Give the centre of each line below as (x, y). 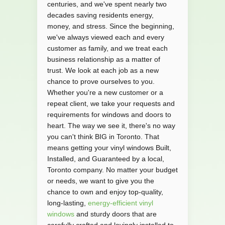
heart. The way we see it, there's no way (111, 126)
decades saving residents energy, (100, 15)
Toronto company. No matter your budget (113, 170)
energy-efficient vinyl (121, 203)
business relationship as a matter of (104, 60)
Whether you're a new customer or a (105, 93)
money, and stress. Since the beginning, (111, 26)
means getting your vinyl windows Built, (109, 148)
